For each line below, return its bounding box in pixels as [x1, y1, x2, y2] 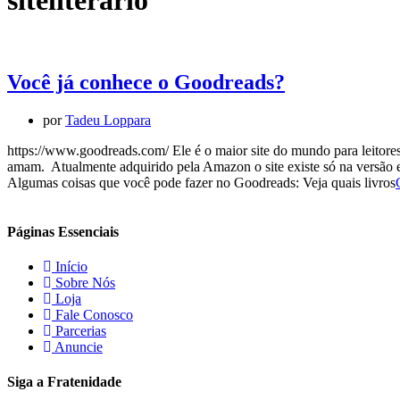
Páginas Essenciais [7, 223, 119, 239]
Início [55, 259, 87, 275]
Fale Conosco [55, 307, 133, 323]
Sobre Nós [55, 275, 115, 291]
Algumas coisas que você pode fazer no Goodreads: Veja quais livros [7, 174, 396, 190]
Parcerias [55, 323, 106, 339]
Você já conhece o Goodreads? [7, 70, 285, 94]
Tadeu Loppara [65, 112, 151, 128]
